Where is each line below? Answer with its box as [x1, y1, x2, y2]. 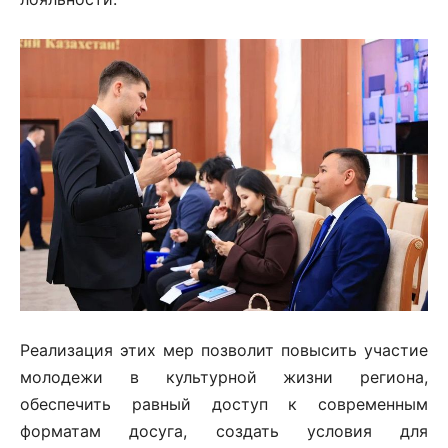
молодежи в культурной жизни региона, [20, 366, 428, 387]
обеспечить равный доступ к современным [20, 393, 428, 414]
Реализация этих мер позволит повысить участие [20, 339, 428, 360]
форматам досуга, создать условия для [20, 420, 428, 441]
